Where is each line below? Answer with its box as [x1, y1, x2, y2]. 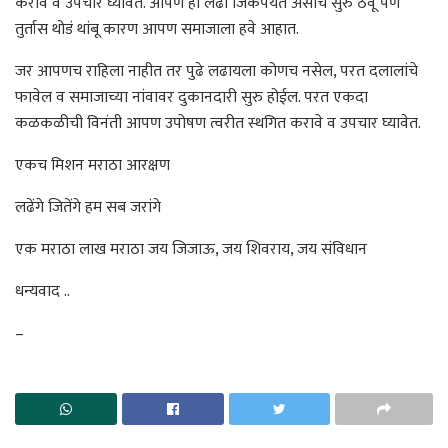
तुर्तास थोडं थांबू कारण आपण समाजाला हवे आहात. [15, 15, 299, 43]
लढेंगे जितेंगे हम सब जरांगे [15, 193, 161, 221]
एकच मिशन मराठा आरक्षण [15, 151, 170, 179]
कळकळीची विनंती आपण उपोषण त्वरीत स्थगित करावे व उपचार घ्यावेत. [15, 109, 421, 137]
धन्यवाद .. [15, 277, 70, 305]
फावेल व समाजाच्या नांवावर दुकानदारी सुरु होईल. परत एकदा [15, 83, 368, 111]
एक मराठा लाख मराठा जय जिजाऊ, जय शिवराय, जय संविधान [15, 235, 367, 263]
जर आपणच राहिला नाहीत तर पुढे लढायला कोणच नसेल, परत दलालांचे [15, 57, 418, 85]
